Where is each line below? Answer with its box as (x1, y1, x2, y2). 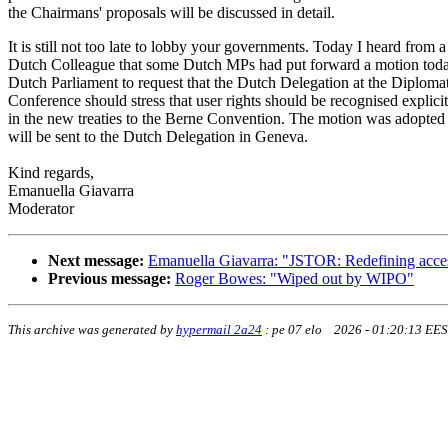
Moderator (8, 200, 74, 218)
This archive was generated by (8, 322, 176, 338)
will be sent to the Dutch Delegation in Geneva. (8, 128, 308, 146)
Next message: (48, 252, 144, 270)
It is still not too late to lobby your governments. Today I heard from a (8, 38, 446, 56)
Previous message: (48, 270, 171, 288)
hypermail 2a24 (176, 322, 262, 338)
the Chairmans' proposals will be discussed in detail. (8, 4, 335, 22)
